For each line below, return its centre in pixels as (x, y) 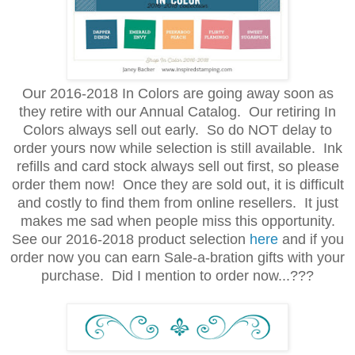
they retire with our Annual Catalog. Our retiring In (177, 111)
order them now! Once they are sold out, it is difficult (177, 184)
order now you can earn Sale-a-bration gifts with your (177, 257)
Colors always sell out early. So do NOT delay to (177, 130)
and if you (311, 239)
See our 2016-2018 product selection (130, 239)
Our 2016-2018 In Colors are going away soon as (177, 93)
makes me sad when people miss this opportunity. (177, 221)
